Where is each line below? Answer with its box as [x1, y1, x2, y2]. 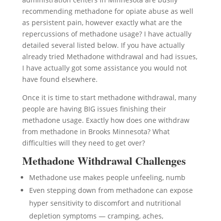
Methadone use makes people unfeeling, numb [29, 173, 185, 182]
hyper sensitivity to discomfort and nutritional [29, 198, 181, 208]
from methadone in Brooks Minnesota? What [22, 127, 170, 136]
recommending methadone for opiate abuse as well [22, 6, 193, 16]
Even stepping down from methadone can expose [29, 185, 193, 195]
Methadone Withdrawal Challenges [22, 152, 186, 169]
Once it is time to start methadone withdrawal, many [22, 93, 196, 102]
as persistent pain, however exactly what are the [22, 18, 182, 27]
